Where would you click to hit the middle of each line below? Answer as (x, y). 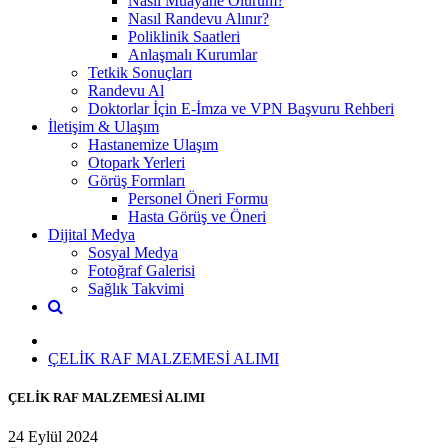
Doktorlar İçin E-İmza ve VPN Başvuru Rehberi (241, 108)
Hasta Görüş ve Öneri (197, 216)
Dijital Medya (91, 234)
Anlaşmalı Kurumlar (192, 54)
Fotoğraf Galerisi (141, 270)
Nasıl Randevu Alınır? (198, 18)
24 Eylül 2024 (53, 437)
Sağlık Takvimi (136, 288)
